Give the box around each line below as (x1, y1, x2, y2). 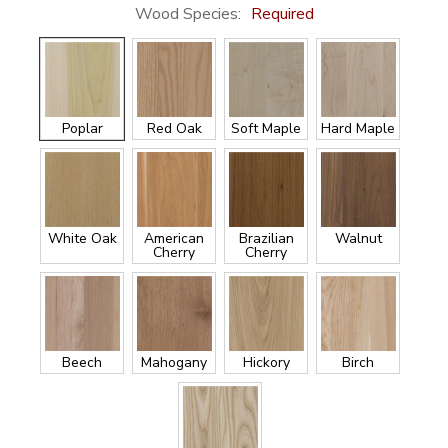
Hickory (242, 353, 290, 373)
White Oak (47, 229, 117, 249)
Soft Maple (231, 119, 301, 139)
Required (250, 3, 314, 26)
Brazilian (238, 229, 294, 249)
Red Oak (146, 119, 202, 139)
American (144, 229, 204, 249)
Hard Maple (321, 119, 395, 139)
